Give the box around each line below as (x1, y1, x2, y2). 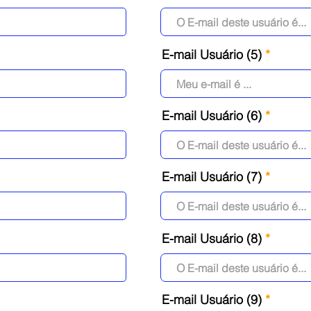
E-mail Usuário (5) (162, 47, 262, 62)
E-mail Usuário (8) (162, 230, 262, 246)
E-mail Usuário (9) (162, 292, 262, 308)
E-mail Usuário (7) (162, 169, 262, 185)
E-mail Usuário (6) (162, 108, 262, 124)
